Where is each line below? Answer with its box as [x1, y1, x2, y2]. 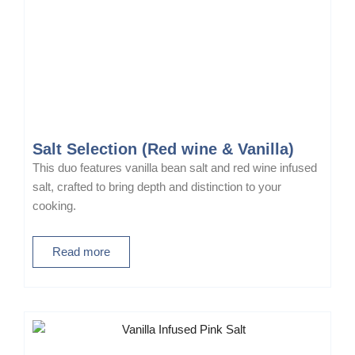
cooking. [32, 200, 76, 213]
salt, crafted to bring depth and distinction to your [32, 181, 281, 194]
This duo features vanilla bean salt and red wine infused [32, 162, 317, 175]
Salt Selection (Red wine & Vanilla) [32, 140, 294, 158]
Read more [52, 245, 110, 258]
